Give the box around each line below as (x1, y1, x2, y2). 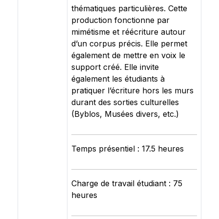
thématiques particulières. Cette (71, 3, 187, 13)
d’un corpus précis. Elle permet (71, 39, 187, 48)
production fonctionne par (71, 15, 170, 25)
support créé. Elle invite (71, 62, 159, 72)
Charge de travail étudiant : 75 (71, 178, 182, 188)
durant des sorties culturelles (71, 97, 179, 107)
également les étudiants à (71, 74, 165, 84)
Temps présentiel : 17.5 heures (71, 144, 184, 153)
